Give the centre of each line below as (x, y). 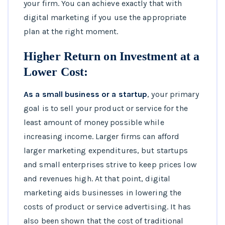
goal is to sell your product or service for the (106, 108)
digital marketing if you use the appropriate (105, 18)
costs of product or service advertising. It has (107, 207)
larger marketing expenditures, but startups (106, 151)
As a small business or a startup (86, 94)
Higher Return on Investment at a (112, 57)
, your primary (173, 94)
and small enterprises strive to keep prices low (110, 165)
